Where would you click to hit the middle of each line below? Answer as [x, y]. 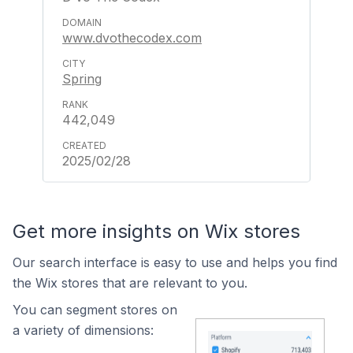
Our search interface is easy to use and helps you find [175, 262]
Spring [82, 79]
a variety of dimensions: [83, 330]
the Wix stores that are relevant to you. [130, 283]
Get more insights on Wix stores [156, 231]
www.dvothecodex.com [132, 38]
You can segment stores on [95, 310]
